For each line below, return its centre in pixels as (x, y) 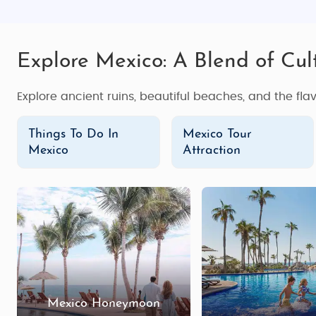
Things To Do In (73, 134)
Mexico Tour (217, 134)
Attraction (211, 151)
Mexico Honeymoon (104, 303)
